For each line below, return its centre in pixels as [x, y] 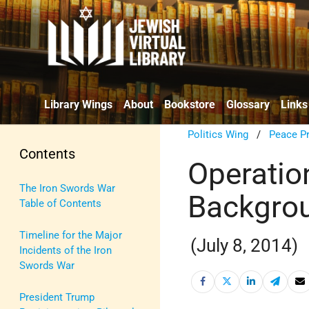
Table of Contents [60, 203]
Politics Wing [218, 134]
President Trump [57, 297]
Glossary [248, 104]
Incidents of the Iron [66, 250]
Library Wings [78, 104]
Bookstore [190, 104]
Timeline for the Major [71, 235]
